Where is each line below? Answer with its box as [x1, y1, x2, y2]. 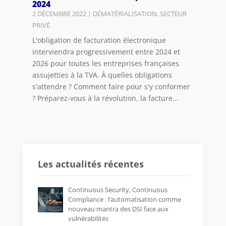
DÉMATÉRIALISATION [92, 9, 157, 19]
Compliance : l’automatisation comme [68, 195, 181, 204]
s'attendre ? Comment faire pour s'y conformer [32, 82, 190, 92]
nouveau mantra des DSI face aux [68, 204, 168, 214]
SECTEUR [159, 9, 187, 19]
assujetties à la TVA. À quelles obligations [32, 70, 172, 80]
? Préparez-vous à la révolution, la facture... [32, 93, 179, 103]
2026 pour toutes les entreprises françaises [32, 59, 179, 69]
